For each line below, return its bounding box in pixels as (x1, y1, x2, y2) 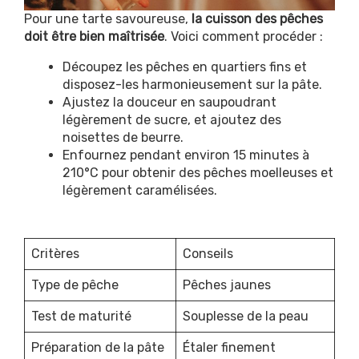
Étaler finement (183, 339, 276, 355)
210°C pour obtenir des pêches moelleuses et (63, 164, 333, 180)
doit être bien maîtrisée (24, 28, 164, 44)
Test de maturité (31, 308, 131, 324)
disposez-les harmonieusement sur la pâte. (63, 76, 322, 92)
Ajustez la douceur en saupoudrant (63, 94, 276, 110)
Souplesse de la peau (183, 308, 309, 324)
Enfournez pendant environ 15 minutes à (63, 147, 309, 163)
